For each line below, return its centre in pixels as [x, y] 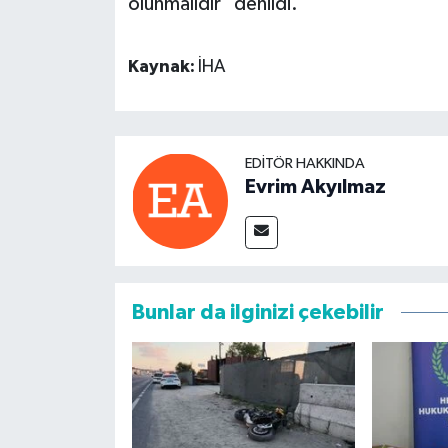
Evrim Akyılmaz [315, 187]
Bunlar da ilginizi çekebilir [257, 313]
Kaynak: [162, 66]
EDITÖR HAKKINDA [304, 164]
